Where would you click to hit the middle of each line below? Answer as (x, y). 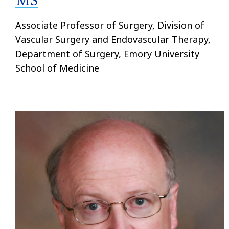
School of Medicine (57, 68)
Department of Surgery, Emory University (107, 53)
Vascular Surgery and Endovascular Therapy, (113, 39)
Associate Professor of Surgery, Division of (110, 25)
